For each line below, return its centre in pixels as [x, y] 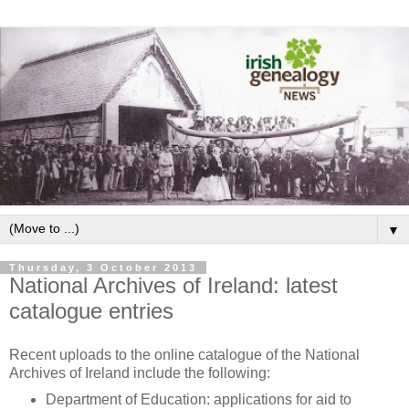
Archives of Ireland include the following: [140, 372]
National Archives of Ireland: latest [173, 285]
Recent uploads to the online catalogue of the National [184, 354]
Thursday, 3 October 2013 [103, 267]
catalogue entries [91, 310]
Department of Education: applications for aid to [198, 399]
